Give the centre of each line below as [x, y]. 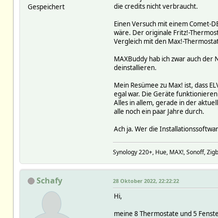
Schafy [49, 180]
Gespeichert [46, 7]
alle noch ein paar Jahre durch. [159, 111]
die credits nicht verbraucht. [156, 6]
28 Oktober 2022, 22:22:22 [146, 181]
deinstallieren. [135, 67]
